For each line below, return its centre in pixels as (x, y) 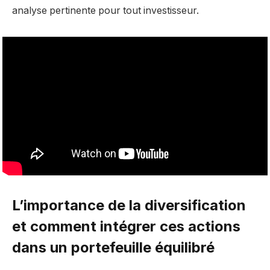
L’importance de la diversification (129, 205)
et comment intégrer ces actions (126, 226)
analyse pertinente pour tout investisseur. (105, 11)
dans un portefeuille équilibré (113, 247)
